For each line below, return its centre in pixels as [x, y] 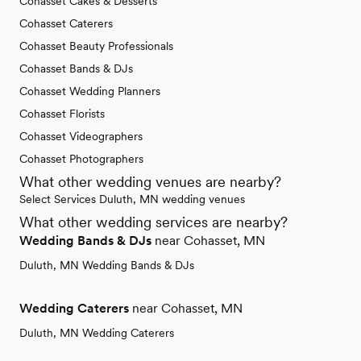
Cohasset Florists [62, 114]
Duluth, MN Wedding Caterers [97, 333]
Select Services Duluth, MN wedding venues [132, 199]
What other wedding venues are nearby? [150, 182]
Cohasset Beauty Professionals [96, 46]
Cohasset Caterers [66, 24]
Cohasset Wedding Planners [90, 91]
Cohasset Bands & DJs [76, 69]
